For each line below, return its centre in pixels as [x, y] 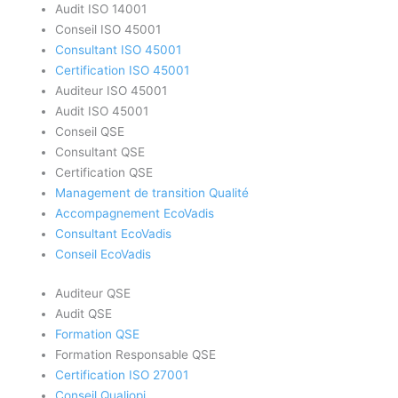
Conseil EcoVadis [103, 255]
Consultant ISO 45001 [119, 50]
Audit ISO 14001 [101, 9]
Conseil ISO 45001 [108, 30]
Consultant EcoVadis [114, 234]
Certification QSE [104, 173]
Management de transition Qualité [152, 193]
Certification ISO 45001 [123, 71]
